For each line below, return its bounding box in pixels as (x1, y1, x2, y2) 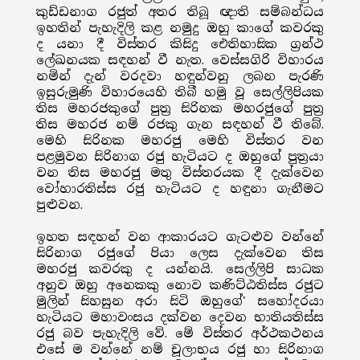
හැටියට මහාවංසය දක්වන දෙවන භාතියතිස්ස (35, 309, 325, 325)
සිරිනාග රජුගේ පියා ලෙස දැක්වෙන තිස (35, 245, 325, 261)
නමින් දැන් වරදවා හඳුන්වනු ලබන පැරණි (35, 68, 325, 84)
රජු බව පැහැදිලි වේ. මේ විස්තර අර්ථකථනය (35, 325, 325, 342)
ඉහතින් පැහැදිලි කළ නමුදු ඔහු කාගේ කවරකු (35, 20, 325, 36)
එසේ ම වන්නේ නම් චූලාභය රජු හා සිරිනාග (35, 342, 325, 358)
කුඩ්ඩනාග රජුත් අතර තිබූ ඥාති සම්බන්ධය (35, 4, 325, 20)
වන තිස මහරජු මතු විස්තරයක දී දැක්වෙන (35, 165, 325, 181)
